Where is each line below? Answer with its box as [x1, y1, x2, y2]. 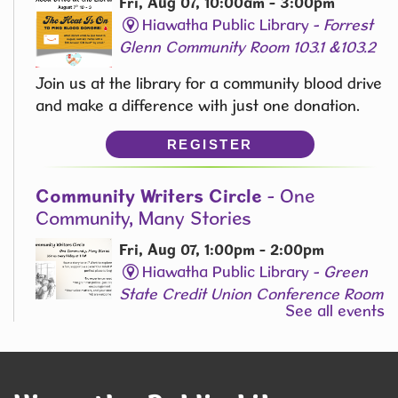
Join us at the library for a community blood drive [36, 74, 382, 92]
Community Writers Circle [36, 184, 262, 207]
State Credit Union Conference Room [119, 284, 384, 303]
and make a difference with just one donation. [36, 96, 360, 115]
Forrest [322, 14, 373, 34]
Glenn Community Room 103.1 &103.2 [119, 36, 377, 56]
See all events [285, 301, 385, 321]
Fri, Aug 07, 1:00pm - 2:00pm [119, 240, 325, 259]
